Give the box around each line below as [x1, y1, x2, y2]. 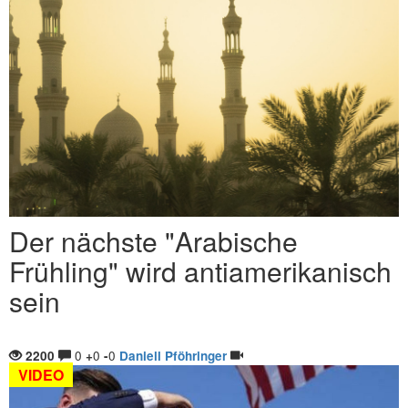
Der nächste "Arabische [9, 221, 298, 260]
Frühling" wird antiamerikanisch [9, 251, 392, 291]
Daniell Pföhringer [119, 347, 227, 364]
